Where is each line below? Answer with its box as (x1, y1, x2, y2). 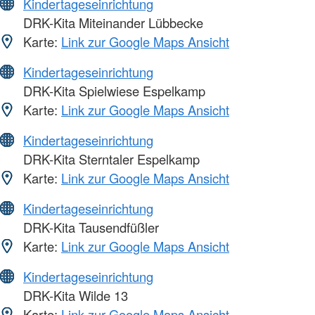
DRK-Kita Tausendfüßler (20, 218, 159, 237)
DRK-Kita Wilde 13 (20, 286, 128, 305)
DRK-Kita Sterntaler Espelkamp (20, 150, 200, 169)
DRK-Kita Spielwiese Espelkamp (20, 82, 205, 101)
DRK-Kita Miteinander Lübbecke (20, 13, 203, 32)
